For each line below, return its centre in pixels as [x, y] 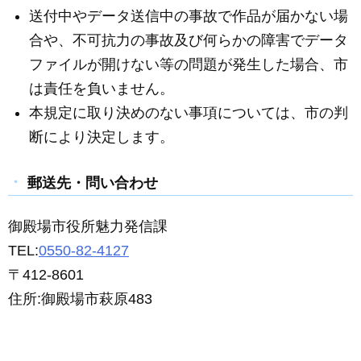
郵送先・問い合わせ [93, 183]
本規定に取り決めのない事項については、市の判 [189, 113]
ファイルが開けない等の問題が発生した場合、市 [189, 65]
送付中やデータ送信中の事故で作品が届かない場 [189, 17]
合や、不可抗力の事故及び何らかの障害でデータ [189, 41]
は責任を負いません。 [102, 89]
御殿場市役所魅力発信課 [88, 226]
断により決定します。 [102, 137]
